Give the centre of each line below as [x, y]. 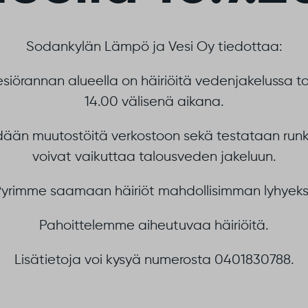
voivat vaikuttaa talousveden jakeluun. [154, 157]
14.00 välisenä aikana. [154, 102]
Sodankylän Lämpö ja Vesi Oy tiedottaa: [154, 47]
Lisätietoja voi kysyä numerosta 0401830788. [154, 260]
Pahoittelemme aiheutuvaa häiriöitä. [154, 226]
